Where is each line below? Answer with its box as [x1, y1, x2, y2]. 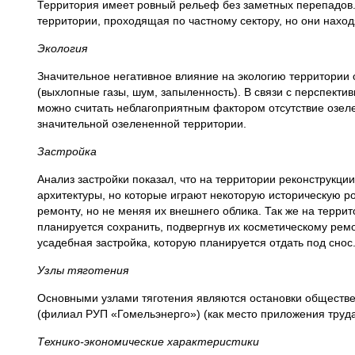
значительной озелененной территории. [37, 117, 246, 130]
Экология [37, 42, 87, 55]
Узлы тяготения [37, 264, 128, 277]
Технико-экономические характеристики [37, 335, 259, 348]
